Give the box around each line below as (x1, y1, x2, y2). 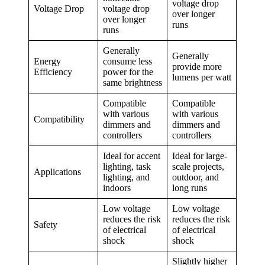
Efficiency (34, 67, 72, 77)
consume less (103, 56, 152, 67)
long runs (172, 183, 207, 193)
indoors (103, 183, 131, 193)
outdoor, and (172, 172, 219, 183)
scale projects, (172, 161, 224, 172)
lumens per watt (172, 72, 231, 83)
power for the (103, 67, 153, 77)
